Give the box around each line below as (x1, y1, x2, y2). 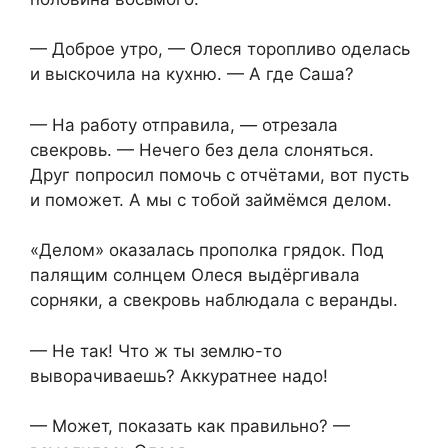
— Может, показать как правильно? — (30, 416, 350, 437)
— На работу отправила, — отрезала (30, 114, 338, 135)
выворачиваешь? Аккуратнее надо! (30, 365, 328, 386)
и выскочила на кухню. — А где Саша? (30, 64, 354, 85)
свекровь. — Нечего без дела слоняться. (30, 139, 374, 160)
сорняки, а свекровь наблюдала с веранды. (30, 290, 398, 311)
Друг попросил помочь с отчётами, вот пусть (30, 164, 409, 185)
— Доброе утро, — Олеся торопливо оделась (30, 39, 410, 60)
